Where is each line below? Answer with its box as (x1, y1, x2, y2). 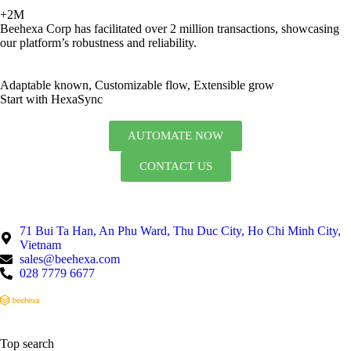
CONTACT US (139, 160, 212, 173)
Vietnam (20, 238, 61, 252)
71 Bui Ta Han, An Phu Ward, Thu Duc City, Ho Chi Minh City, (20, 224, 341, 238)
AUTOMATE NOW (128, 129, 223, 143)
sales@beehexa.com (20, 252, 120, 266)
